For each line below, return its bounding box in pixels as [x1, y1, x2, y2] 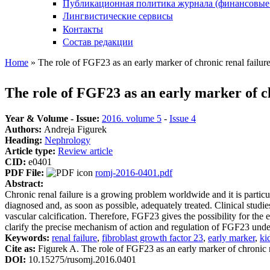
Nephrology [45, 134, 90, 145]
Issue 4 [169, 113, 196, 124]
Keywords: [5, 232, 52, 243]
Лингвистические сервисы [63, 11, 173, 22]
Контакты [63, 24, 103, 34]
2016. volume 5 [102, 113, 162, 124]
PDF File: [5, 167, 46, 178]
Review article [58, 145, 113, 156]
